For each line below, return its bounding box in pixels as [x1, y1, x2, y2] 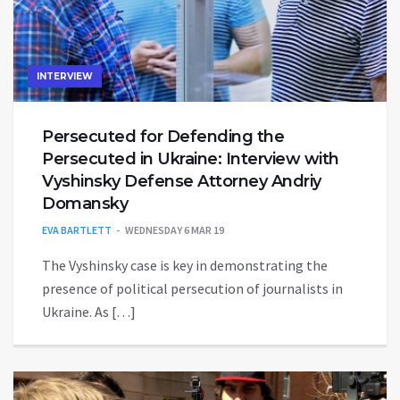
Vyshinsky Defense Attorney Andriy [42, 171, 321, 192]
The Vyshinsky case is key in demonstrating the [42, 256, 328, 275]
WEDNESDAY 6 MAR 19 [125, 223, 224, 237]
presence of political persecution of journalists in [42, 279, 343, 298]
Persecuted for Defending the [42, 127, 284, 147]
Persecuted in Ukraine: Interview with [42, 149, 339, 170]
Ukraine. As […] [42, 303, 136, 321]
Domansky [42, 194, 128, 214]
